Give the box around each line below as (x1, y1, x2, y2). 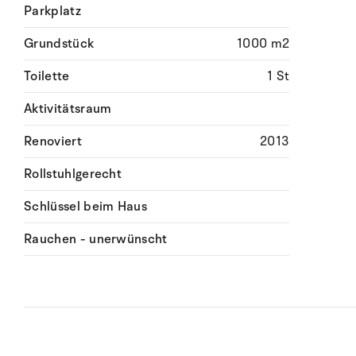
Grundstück (24, 35, 95, 52)
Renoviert (24, 133, 82, 150)
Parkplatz (24, 2, 81, 20)
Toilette (24, 68, 70, 85)
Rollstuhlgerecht (24, 165, 122, 183)
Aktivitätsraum (24, 100, 112, 118)
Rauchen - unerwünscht (24, 230, 168, 248)
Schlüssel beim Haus (24, 198, 148, 215)
